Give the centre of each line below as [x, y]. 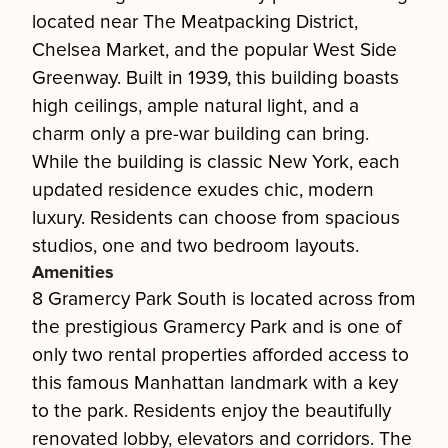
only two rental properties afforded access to [220, 355]
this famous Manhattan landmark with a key [215, 383]
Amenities [73, 272]
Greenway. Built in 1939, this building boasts [215, 78]
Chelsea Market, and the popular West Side [214, 50]
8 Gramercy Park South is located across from [224, 299]
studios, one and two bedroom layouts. [195, 246]
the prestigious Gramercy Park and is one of [216, 327]
